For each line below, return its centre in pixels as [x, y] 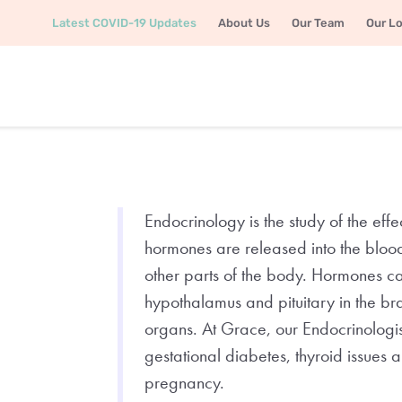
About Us [244, 23]
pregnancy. [185, 382]
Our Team [318, 23]
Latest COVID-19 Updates [124, 23]
